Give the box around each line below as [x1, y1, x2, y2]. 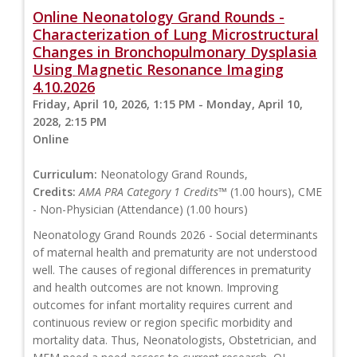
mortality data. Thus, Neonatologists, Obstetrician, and [33, 332, 316, 348]
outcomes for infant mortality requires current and [33, 297, 292, 313]
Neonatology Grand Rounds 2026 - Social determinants [33, 227, 318, 243]
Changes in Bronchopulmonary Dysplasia [33, 42, 317, 62]
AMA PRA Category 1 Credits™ [79, 184, 227, 200]
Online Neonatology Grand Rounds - [33, 7, 284, 27]
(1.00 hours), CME [227, 184, 322, 200]
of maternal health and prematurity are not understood [33, 245, 317, 261]
